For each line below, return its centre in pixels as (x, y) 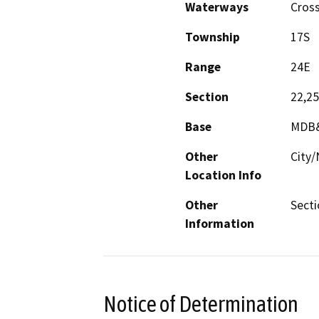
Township (213, 37)
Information (220, 224)
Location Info (223, 176)
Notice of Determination (201, 304)
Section (207, 97)
